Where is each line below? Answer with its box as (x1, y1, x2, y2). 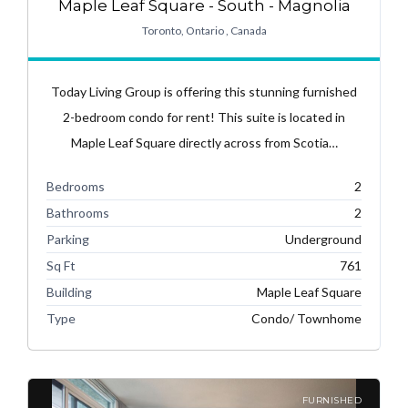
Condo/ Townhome (251, 310, 362, 326)
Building (46, 283, 92, 300)
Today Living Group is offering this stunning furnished (51, 83, 357, 99)
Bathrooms (46, 204, 109, 220)
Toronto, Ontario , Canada (141, 23, 267, 37)
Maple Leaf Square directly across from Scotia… (70, 134, 338, 150)
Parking (46, 230, 89, 247)
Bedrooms (46, 178, 105, 194)
